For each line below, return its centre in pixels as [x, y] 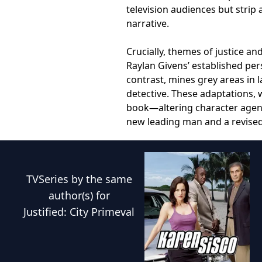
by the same [100, 179]
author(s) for [79, 195]
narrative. [148, 23]
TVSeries [47, 179]
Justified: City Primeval [79, 212]
